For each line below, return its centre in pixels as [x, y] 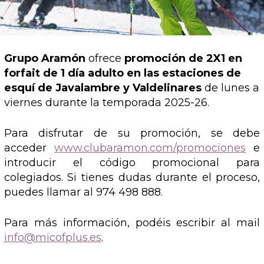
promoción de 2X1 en [183, 58]
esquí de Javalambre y [68, 88]
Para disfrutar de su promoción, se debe [132, 133]
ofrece [106, 58]
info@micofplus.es [52, 237]
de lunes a [232, 88]
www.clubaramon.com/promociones [150, 148]
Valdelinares [168, 88]
